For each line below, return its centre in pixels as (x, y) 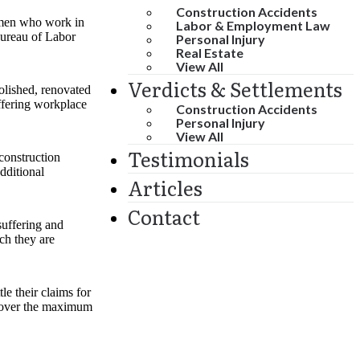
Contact (164, 216)
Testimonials (188, 158)
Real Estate (210, 52)
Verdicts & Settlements (235, 88)
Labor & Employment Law (253, 25)
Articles (165, 187)
